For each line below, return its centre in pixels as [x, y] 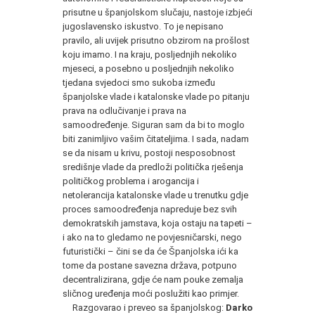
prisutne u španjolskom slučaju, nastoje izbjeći [157, 12]
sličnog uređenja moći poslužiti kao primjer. [151, 293]
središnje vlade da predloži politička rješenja [153, 167]
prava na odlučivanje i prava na [124, 110]
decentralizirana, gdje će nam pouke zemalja [153, 279]
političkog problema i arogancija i [131, 181]
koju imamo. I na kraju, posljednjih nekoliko [150, 54]
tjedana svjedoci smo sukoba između [139, 82]
